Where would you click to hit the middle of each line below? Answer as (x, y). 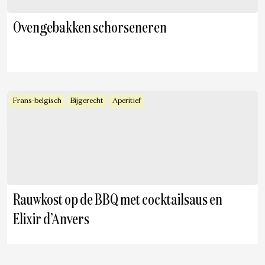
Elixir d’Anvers (51, 220)
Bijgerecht (87, 101)
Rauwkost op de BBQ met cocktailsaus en (118, 201)
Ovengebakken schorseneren (90, 28)
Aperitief (127, 101)
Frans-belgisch (37, 101)
